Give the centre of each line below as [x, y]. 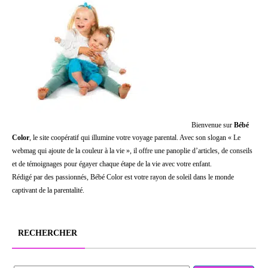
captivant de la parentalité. [48, 191]
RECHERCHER [48, 233]
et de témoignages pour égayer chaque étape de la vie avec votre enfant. [112, 164]
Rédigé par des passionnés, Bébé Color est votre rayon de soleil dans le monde [123, 177]
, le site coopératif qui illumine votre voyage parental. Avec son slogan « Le [135, 138]
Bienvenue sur [213, 125]
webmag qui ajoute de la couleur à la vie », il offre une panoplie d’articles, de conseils [132, 151]
